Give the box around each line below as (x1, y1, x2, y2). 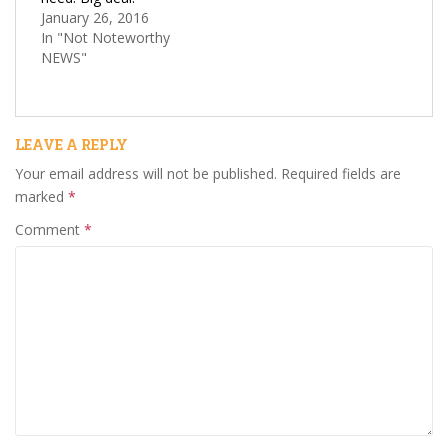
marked (15, 186, 68, 206)
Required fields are (281, 163, 401, 183)
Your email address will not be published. (15, 163, 277, 183)
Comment (15, 219, 84, 239)
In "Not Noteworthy (41, 27, 170, 47)
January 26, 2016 (41, 7, 149, 27)
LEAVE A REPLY (15, 134, 128, 154)
